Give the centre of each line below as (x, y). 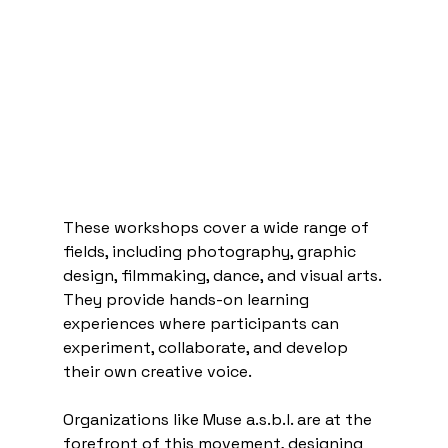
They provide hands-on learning (187, 299)
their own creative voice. (157, 371)
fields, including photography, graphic (211, 251)
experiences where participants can (202, 323)
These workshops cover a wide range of (217, 227)
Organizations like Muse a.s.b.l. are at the (219, 419)
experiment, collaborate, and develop (207, 347)
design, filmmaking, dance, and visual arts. (223, 275)
